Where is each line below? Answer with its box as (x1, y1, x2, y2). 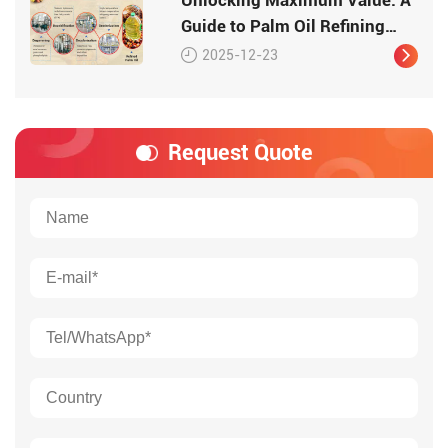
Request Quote (167, 139, 313, 165)
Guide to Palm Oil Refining (181, 15, 386, 36)
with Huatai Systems (181, 41, 343, 62)
